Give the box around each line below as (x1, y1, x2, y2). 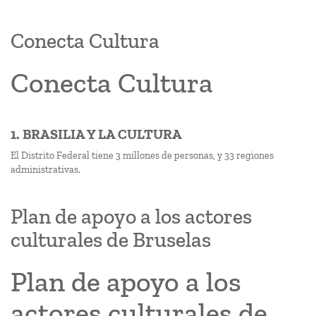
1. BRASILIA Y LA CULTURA (11, 126, 182, 142)
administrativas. (11, 164, 80, 176)
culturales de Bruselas (11, 227, 211, 253)
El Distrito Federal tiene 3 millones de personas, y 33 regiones (11, 150, 274, 162)
